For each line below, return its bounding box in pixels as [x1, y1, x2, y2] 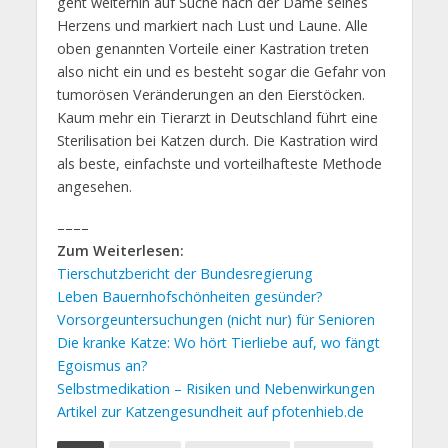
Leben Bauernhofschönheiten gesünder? [56, 286, 323, 306]
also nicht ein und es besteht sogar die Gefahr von [56, 61, 386, 81]
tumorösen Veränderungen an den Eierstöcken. [56, 84, 365, 104]
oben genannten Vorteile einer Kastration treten [56, 38, 369, 58]
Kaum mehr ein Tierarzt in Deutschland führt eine [56, 107, 378, 127]
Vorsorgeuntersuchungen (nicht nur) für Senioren [56, 309, 375, 329]
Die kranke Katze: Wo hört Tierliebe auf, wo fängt [56, 332, 380, 352]
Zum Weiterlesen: [56, 240, 184, 260]
